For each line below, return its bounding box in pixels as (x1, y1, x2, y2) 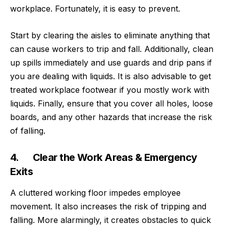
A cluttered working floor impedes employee (10, 188, 181, 198)
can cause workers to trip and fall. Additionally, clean (10, 43, 213, 54)
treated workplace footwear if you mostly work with (10, 84, 209, 95)
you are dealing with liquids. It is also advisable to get (10, 71, 211, 81)
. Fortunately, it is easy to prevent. (50, 4, 180, 14)
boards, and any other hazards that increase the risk (10, 111, 212, 122)
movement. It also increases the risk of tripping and (10, 201, 206, 212)
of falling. (10, 125, 45, 136)
